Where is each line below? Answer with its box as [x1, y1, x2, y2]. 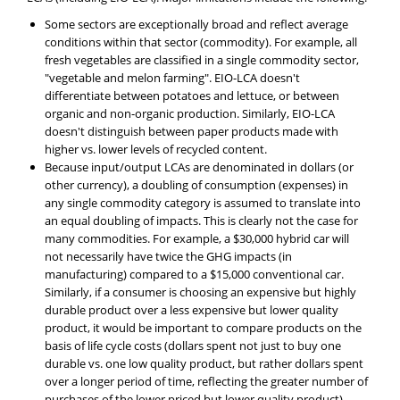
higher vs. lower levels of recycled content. [45, 141, 268, 157]
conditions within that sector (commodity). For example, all [45, 34, 358, 50]
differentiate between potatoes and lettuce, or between [45, 87, 340, 104]
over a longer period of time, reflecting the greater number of [45, 373, 369, 389]
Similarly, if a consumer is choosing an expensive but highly [45, 284, 357, 300]
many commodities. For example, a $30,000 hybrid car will [45, 230, 350, 246]
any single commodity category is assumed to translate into [45, 195, 362, 211]
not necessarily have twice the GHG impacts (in [45, 248, 293, 264]
